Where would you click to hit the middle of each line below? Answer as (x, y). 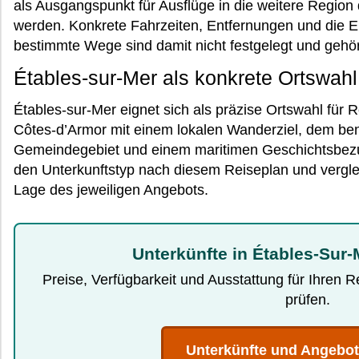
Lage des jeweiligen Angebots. (111, 190)
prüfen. (307, 300)
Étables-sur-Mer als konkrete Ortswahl (186, 78)
